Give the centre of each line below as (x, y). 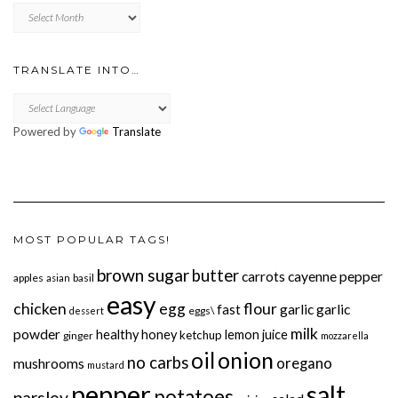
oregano (304, 363)
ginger (78, 335)
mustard (106, 364)
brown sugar (143, 275)
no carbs (158, 362)
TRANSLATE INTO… (77, 69)
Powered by (46, 131)
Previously (42, 9)
